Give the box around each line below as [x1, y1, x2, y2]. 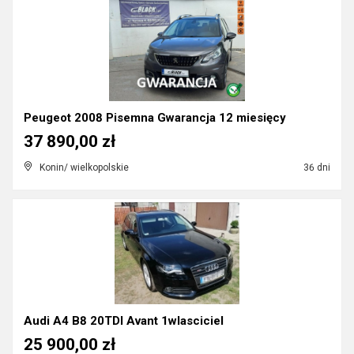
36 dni [301, 162, 330, 173]
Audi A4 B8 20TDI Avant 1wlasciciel [24, 314, 224, 328]
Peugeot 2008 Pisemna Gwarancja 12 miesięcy [24, 111, 286, 125]
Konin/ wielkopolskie [40, 162, 129, 173]
